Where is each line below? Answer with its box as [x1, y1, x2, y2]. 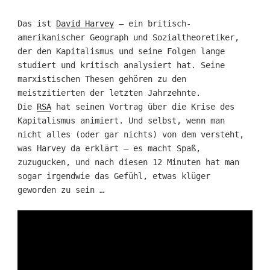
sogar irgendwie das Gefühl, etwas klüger [17, 171, 210, 181]
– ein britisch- [113, 18, 191, 28]
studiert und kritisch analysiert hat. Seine [17, 60, 225, 70]
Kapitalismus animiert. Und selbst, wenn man [17, 115, 225, 125]
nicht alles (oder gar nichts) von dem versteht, [17, 129, 244, 139]
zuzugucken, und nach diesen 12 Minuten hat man [17, 157, 239, 167]
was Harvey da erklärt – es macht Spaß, [17, 143, 201, 153]
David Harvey [55, 18, 114, 28]
